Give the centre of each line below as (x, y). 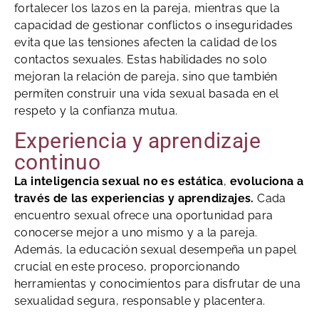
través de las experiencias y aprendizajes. (134, 198)
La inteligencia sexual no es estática (119, 181)
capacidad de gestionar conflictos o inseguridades (154, 26)
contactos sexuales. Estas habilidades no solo (141, 60)
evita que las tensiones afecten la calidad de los (146, 43)
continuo (58, 162)
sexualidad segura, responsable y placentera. (140, 300)
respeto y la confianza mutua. (96, 111)
